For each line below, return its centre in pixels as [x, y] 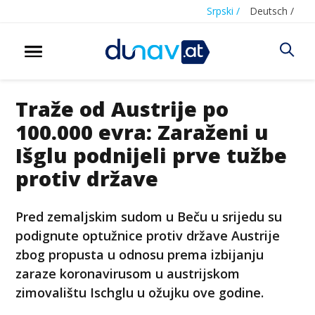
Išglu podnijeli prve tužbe [152, 155]
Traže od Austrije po [122, 108]
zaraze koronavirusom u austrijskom [128, 273]
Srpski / [223, 11]
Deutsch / [272, 11]
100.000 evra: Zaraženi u [142, 131]
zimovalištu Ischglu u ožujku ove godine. [140, 292]
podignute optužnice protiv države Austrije [148, 235]
